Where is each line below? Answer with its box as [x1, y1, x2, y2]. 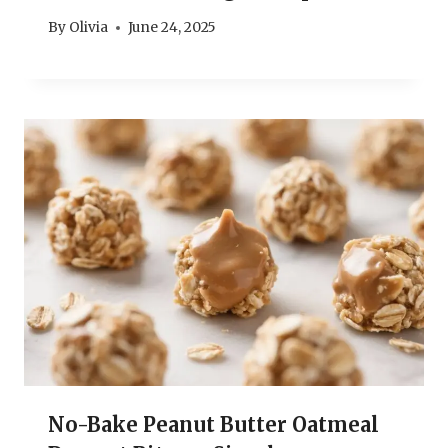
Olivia [69, 19, 109, 37]
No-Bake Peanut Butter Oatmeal [48, 412, 379, 438]
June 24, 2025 [128, 19, 217, 37]
